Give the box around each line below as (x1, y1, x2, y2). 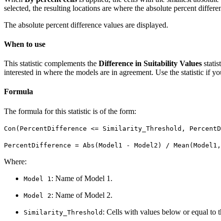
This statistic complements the (4, 59, 99, 68)
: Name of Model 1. (51, 174, 112, 183)
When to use (4, 39, 45, 48)
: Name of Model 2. (51, 190, 112, 199)
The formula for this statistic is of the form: (4, 107, 136, 115)
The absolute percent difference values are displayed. (4, 20, 168, 29)
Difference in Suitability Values (99, 59, 202, 68)
